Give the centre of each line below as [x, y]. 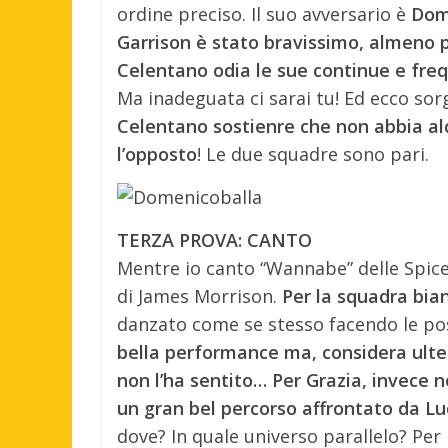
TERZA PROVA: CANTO [214, 239]
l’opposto [157, 153]
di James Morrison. [199, 295]
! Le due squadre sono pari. [313, 153]
